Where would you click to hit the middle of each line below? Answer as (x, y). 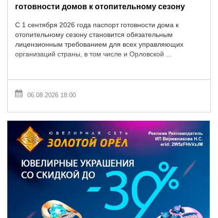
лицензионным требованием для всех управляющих (99, 45)
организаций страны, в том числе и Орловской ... (93, 54)
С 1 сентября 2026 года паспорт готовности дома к (97, 25)
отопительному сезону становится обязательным (94, 35)
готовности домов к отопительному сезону (100, 6)
